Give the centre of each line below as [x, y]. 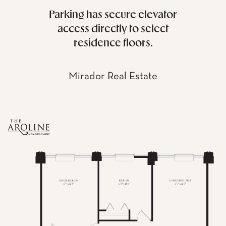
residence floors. [113, 43]
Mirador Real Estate [113, 76]
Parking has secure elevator [113, 15]
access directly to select [113, 29]
